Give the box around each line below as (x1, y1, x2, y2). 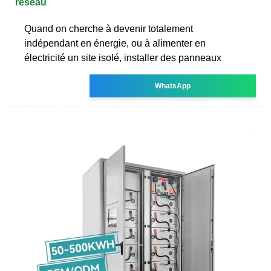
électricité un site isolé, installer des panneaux (24, 52, 221, 63)
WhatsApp (155, 81, 191, 90)
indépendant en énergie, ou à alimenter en (24, 38, 206, 48)
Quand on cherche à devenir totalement (24, 23, 193, 34)
